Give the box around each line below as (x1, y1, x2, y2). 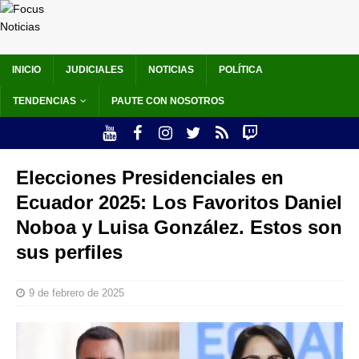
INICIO (12, 64, 41, 76)
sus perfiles (16, 241, 123, 264)
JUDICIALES (66, 64, 123, 76)
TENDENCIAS (13, 95, 76, 107)
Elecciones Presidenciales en (16, 167, 284, 189)
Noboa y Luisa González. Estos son (16, 216, 342, 239)
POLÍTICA (219, 64, 263, 76)
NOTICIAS (148, 64, 194, 76)
